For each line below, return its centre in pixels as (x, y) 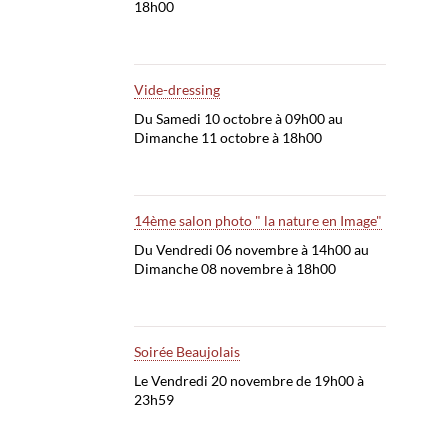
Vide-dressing (176, 90)
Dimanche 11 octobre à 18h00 (227, 138)
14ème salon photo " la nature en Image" (257, 221)
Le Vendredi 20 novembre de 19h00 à (248, 381)
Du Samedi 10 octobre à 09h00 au (238, 119)
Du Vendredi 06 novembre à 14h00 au (251, 250)
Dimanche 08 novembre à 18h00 (234, 269)
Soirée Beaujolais (186, 352)
